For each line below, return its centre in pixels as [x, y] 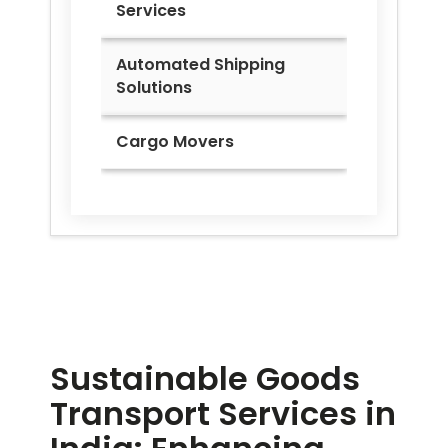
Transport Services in [223, 414]
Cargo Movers [175, 142]
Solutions [154, 88]
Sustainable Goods [205, 379]
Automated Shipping [200, 65]
